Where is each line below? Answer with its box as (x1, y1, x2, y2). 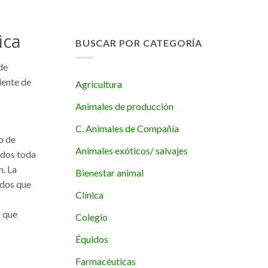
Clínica (75, 188, 103, 200)
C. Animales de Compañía (75, 122, 179, 134)
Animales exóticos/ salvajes (75, 144, 188, 156)
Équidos (75, 233, 108, 245)
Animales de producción (75, 100, 173, 112)
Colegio (75, 211, 108, 223)
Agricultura (75, 78, 122, 90)
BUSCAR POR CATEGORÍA (75, 37, 202, 48)
